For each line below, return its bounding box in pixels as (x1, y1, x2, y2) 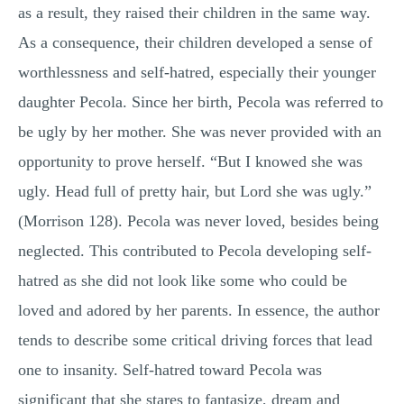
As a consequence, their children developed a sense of (18, 33, 372, 51)
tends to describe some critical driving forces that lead (18, 331, 372, 349)
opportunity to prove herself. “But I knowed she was (18, 152, 363, 170)
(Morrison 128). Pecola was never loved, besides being (18, 212, 379, 230)
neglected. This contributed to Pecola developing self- (18, 242, 372, 260)
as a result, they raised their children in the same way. (18, 4, 371, 22)
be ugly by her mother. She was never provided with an (18, 123, 381, 141)
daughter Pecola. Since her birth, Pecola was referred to (18, 93, 383, 111)
